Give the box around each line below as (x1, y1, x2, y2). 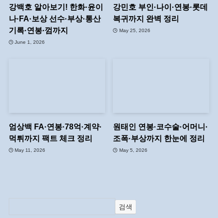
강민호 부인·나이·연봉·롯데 (113, 2, 208, 11)
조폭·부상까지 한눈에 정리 (113, 134, 205, 143)
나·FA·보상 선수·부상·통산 (8, 14, 101, 23)
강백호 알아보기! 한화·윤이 (8, 2, 103, 11)
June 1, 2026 (15, 39, 45, 45)
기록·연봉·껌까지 (8, 26, 70, 35)
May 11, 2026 (15, 147, 46, 153)
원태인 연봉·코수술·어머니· (113, 122, 208, 131)
